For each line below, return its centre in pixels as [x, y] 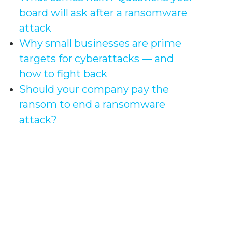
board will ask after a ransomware [104, 12]
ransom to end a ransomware [93, 104]
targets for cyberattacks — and [97, 58]
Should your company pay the [94, 89]
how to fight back [64, 74]
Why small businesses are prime [101, 43]
